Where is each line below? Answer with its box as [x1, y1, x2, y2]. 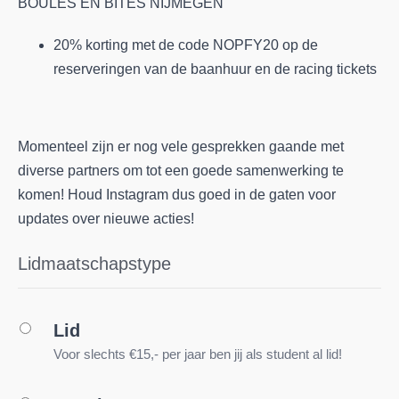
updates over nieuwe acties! [18, 211, 194, 226]
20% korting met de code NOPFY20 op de [53, 37, 318, 53]
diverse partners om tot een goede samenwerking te [18, 163, 344, 178]
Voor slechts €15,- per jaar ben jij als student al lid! [53, 346, 342, 362]
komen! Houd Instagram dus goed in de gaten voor [18, 187, 336, 202]
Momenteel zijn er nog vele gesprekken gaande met [18, 139, 344, 154]
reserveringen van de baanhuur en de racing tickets [53, 61, 377, 77]
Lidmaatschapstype [18, 254, 171, 273]
